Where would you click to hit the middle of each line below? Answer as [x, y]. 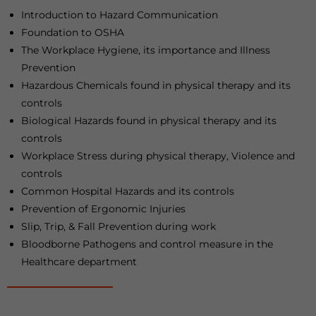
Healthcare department [79, 262]
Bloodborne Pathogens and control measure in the [147, 244]
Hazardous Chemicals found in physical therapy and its [156, 85]
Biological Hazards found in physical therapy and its [149, 121]
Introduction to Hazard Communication [120, 15]
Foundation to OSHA [73, 32]
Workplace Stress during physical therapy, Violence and [158, 156]
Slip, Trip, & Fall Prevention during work [119, 226]
